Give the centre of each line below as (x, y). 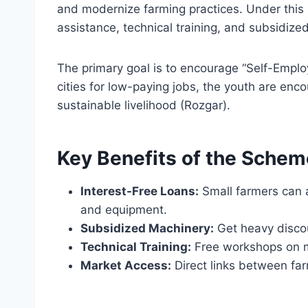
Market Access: (126, 265)
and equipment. (124, 210)
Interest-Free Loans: (140, 191)
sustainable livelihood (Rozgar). (144, 105)
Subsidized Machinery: (147, 228)
